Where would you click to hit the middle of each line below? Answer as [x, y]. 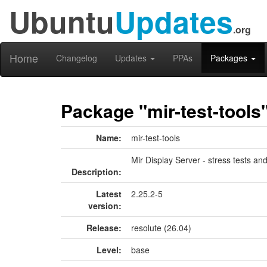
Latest [109, 194]
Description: [97, 172]
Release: [104, 228]
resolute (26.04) [161, 228]
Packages [230, 58]
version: [105, 206]
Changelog [77, 58]
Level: [109, 250]
